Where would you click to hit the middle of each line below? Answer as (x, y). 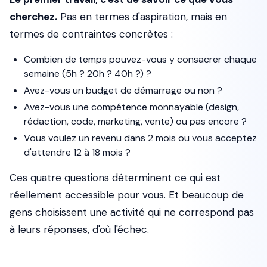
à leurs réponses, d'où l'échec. (79, 229)
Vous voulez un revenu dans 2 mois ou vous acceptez (140, 138)
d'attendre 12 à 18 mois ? (77, 152)
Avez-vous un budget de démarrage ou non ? (123, 90)
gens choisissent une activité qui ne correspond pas (132, 212)
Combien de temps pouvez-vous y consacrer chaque (140, 59)
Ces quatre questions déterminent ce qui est (115, 178)
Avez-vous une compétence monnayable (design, (131, 107)
